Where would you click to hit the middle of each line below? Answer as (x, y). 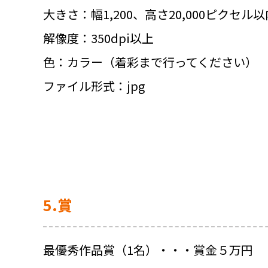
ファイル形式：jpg (94, 86)
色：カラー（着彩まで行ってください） (150, 62)
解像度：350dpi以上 (98, 38)
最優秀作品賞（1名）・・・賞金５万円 (148, 250)
